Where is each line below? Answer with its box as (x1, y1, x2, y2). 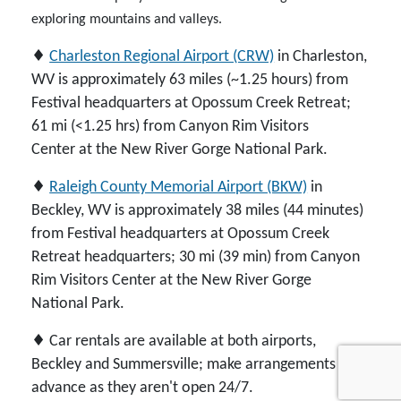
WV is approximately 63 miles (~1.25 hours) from (31, 72, 349, 88)
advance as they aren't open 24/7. (31, 380, 258, 396)
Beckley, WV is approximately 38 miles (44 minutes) (31, 202, 364, 218)
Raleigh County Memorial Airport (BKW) (49, 179, 308, 195)
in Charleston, (274, 48, 368, 64)
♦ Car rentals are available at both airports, (31, 333, 317, 349)
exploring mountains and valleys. (31, 12, 226, 27)
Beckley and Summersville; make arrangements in (31, 356, 352, 372)
